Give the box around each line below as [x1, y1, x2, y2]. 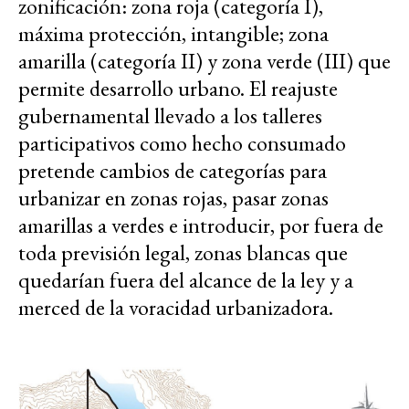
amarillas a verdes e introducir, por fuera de [18, 211, 383, 240]
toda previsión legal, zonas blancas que [18, 238, 348, 267]
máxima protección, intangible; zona [18, 19, 329, 48]
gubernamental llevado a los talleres [18, 101, 322, 131]
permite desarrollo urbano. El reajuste [18, 74, 338, 103]
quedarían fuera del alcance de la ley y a [18, 266, 353, 295]
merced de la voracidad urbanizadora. [18, 293, 333, 322]
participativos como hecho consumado [18, 129, 346, 158]
